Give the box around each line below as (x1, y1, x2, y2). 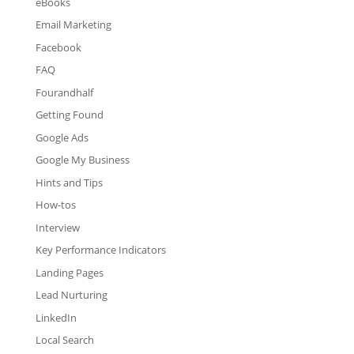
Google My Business (35, 153, 130, 168)
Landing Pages (35, 265, 104, 280)
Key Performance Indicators (35, 243, 166, 258)
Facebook (35, 40, 81, 55)
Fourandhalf (35, 85, 93, 100)
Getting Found (35, 107, 104, 122)
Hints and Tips (35, 175, 103, 190)
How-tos (35, 198, 76, 213)
